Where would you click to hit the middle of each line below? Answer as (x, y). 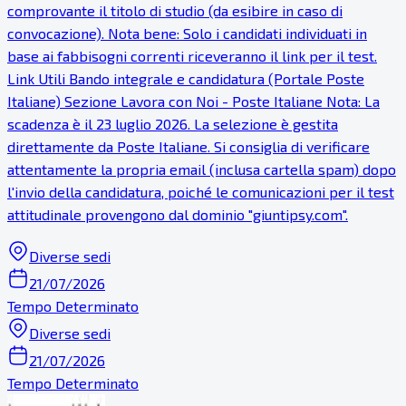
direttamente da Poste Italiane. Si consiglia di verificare (188, 147)
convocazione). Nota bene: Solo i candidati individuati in (187, 34)
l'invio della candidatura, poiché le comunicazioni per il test (201, 192)
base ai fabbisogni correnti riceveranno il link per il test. (192, 56)
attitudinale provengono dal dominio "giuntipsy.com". (178, 215)
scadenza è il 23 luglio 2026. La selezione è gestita (173, 124)
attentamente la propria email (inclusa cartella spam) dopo (202, 169)
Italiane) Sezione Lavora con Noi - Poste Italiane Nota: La (193, 101)
